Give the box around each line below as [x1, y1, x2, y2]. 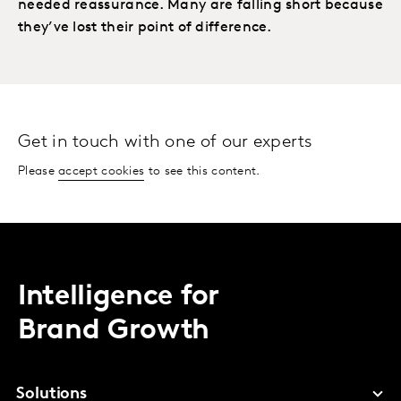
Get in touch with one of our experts [18, 132, 313, 151]
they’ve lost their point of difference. [18, 20, 272, 35]
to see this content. [144, 164, 260, 178]
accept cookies [58, 164, 145, 178]
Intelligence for [18, 282, 219, 311]
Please [18, 164, 59, 178]
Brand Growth [18, 316, 210, 346]
